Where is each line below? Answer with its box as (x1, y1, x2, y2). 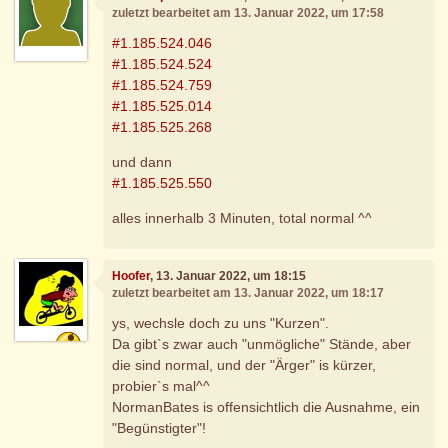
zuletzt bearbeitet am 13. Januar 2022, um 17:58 (112, 6, 385, 21)
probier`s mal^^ (112, 377, 211, 394)
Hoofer (112, 269, 151, 284)
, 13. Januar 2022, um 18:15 (150, 269, 307, 284)
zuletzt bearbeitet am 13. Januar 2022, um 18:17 (112, 286, 385, 301)
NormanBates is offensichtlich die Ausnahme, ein (112, 398, 421, 415)
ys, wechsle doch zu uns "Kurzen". (112, 314, 330, 331)
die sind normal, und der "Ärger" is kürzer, (112, 356, 377, 373)
